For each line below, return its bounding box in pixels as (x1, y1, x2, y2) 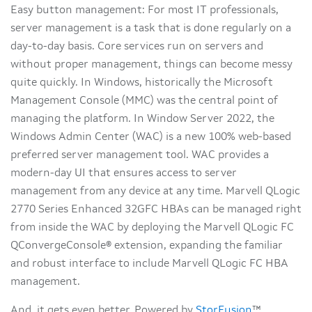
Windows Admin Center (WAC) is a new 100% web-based (10, 132, 291, 143)
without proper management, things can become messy (10, 59, 292, 71)
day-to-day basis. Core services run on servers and (10, 41, 263, 53)
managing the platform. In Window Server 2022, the (10, 114, 274, 125)
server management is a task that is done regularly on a (10, 23, 291, 35)
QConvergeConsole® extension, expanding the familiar (10, 240, 283, 252)
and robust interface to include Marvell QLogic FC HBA (10, 258, 288, 270)
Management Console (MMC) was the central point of (10, 95, 278, 107)
